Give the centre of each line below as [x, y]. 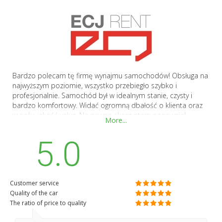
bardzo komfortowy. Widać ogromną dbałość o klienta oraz [108, 106]
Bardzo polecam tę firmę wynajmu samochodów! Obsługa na [110, 76]
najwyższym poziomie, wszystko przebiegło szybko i [95, 86]
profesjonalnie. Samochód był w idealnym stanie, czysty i [102, 96]
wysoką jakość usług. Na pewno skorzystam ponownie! [99, 115]
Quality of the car [34, 193]
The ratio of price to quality [48, 203]
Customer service [34, 183]
